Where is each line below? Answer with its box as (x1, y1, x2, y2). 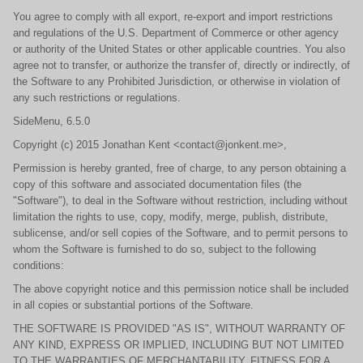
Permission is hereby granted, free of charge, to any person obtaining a (13, 162, 346, 174)
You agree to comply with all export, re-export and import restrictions (13, 11, 333, 23)
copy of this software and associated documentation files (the (13, 178, 301, 190)
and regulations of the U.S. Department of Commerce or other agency (13, 27, 339, 39)
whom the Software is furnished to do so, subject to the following (13, 243, 316, 255)
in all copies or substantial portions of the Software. (13, 299, 254, 311)
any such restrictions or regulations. (13, 92, 181, 104)
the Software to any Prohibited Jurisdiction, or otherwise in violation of (13, 75, 340, 88)
